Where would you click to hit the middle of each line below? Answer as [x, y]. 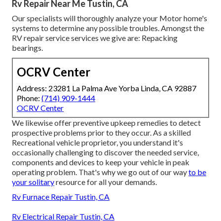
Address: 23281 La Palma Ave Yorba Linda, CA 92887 [107, 88]
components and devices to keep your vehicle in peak [101, 162]
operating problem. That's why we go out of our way [100, 172]
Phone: [29, 98]
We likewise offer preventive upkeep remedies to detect [106, 123]
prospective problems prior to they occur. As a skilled [101, 133]
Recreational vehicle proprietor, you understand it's [97, 143]
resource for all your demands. [106, 182]
